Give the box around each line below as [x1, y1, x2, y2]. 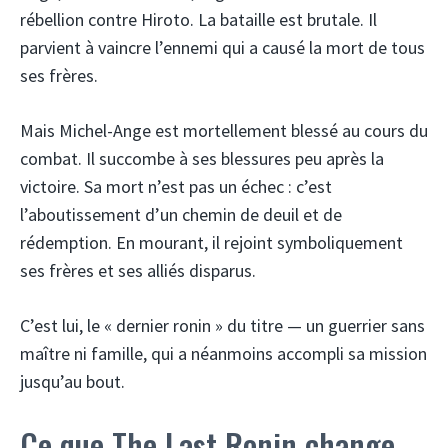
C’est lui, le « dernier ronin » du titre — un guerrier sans [20, 313, 425, 337]
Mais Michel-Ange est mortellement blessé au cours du [20, 118, 428, 142]
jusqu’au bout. [20, 369, 125, 393]
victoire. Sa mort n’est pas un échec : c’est [20, 174, 332, 198]
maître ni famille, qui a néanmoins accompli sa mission [20, 341, 427, 365]
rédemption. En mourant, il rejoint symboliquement [20, 230, 403, 254]
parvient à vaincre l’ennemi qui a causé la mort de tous [20, 35, 425, 59]
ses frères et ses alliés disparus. [20, 258, 256, 282]
